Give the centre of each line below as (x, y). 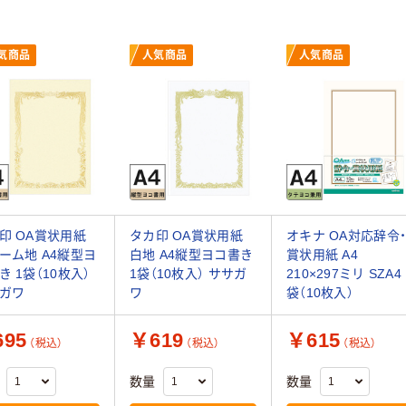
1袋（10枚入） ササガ (188, 274)
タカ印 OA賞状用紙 (186, 236)
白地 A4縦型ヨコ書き (192, 255)
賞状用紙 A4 (322, 255)
